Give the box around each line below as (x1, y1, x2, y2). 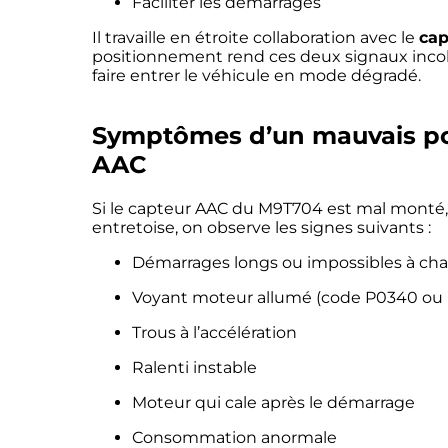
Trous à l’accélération (132, 322, 297, 342)
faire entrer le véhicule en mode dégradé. (92, 65, 421, 85)
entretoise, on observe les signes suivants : (92, 217, 431, 237)
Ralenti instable (132, 357, 257, 377)
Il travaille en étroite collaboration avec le (92, 27, 419, 47)
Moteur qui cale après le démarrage (132, 392, 415, 412)
